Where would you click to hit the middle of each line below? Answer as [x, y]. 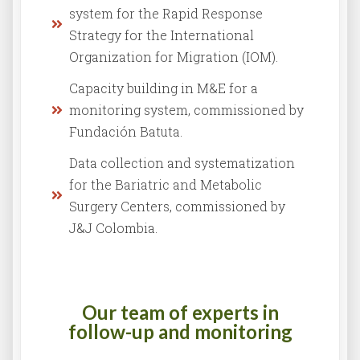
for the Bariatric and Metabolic [166, 185]
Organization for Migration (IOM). [174, 57]
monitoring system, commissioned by [186, 110]
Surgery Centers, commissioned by [177, 207]
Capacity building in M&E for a [164, 88]
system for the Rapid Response [166, 14]
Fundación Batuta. [126, 132]
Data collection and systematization [182, 163]
